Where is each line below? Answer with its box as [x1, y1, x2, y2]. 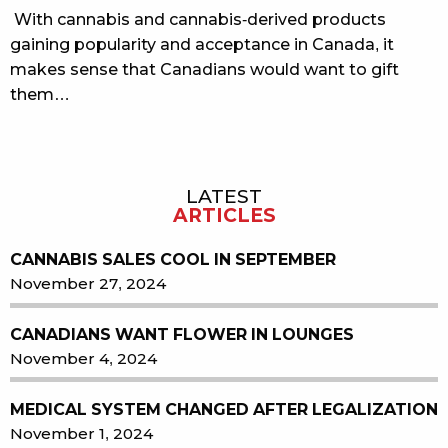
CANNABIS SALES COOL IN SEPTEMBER [10, 251, 336, 269]
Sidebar [10, 189, 88, 212]
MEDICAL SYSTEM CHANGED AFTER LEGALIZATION [10, 400, 438, 418]
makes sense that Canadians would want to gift [10, 60, 399, 78]
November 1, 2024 [10, 424, 153, 442]
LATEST [186, 185, 262, 207]
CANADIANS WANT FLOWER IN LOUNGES [10, 326, 354, 343]
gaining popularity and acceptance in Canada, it [10, 35, 394, 53]
